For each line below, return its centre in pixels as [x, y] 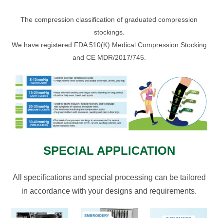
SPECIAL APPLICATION [109, 151]
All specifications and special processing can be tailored [109, 178]
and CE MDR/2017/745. [109, 58]
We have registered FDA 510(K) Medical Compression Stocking [109, 45]
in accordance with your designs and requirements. [109, 191]
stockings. [109, 32]
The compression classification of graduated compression [109, 20]
